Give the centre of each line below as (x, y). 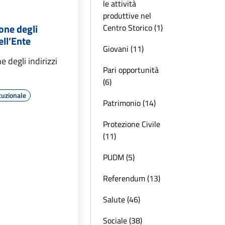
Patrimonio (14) (129, 103)
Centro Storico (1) (133, 28)
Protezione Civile (132, 124)
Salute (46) (122, 199)
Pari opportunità (131, 70)
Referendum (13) (132, 178)
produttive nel (127, 16)
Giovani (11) (123, 49)
